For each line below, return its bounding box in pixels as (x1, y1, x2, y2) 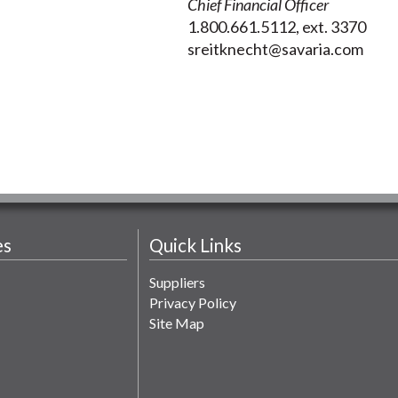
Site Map (149, 314, 205, 331)
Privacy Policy (149, 293, 237, 311)
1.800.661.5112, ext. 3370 (187, 17, 369, 37)
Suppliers (149, 273, 206, 291)
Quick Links (149, 234, 243, 256)
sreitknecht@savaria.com (187, 39, 366, 60)
